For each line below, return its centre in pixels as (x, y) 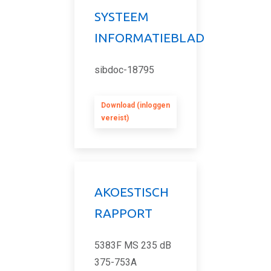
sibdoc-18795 (124, 70)
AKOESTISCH (132, 192)
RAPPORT (123, 213)
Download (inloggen (135, 105)
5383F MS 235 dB (133, 245)
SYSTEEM (122, 16)
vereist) (115, 118)
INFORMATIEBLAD (149, 38)
